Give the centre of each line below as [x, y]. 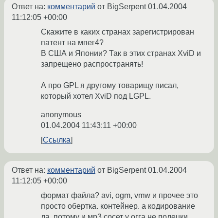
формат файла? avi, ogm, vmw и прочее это [119, 196]
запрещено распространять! [92, 64]
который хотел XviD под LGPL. [96, 96]
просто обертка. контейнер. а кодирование [118, 206]
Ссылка [57, 140]
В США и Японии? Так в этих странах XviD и [121, 54]
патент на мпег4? [72, 43]
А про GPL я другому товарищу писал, [110, 86]
